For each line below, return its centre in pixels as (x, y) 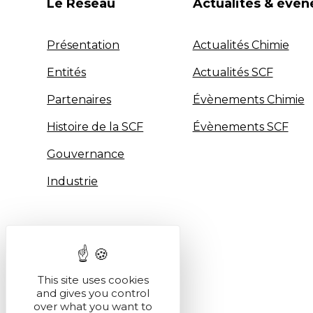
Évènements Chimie (248, 100)
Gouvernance (86, 154)
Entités (67, 73)
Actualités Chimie (241, 45)
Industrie (73, 182)
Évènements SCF (240, 127)
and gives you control (93, 293)
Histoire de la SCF (95, 127)
